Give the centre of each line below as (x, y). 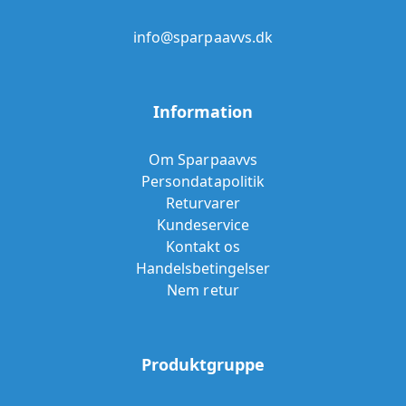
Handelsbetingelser (203, 269)
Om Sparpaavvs (203, 160)
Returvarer (203, 203)
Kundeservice (203, 225)
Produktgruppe (203, 365)
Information (203, 112)
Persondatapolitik (203, 182)
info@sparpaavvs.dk (203, 38)
